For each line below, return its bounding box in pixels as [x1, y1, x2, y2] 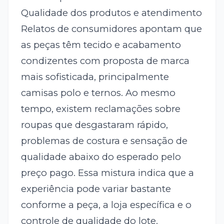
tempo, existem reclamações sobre [20, 102, 180, 114]
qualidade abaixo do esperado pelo [20, 150, 181, 162]
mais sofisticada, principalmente [20, 70, 169, 82]
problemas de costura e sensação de [20, 134, 187, 146]
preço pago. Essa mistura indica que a [20, 166, 194, 178]
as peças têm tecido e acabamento [20, 38, 181, 50]
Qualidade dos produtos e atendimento [20, 6, 202, 18]
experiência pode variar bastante [20, 182, 171, 194]
